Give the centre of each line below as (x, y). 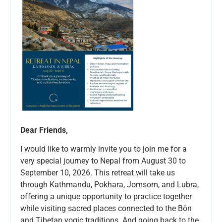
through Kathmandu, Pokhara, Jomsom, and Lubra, (110, 185)
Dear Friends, (44, 130)
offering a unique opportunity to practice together (106, 197)
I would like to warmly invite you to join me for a (104, 149)
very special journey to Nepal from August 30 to (103, 161)
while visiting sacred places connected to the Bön (106, 209)
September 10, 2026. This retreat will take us (98, 173)
